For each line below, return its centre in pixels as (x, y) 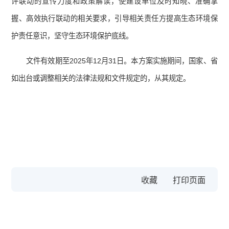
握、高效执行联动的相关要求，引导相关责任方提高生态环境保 (114, 19)
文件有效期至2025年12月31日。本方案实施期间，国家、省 (122, 61)
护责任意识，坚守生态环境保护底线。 (72, 36)
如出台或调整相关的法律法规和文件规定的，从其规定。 (101, 78)
